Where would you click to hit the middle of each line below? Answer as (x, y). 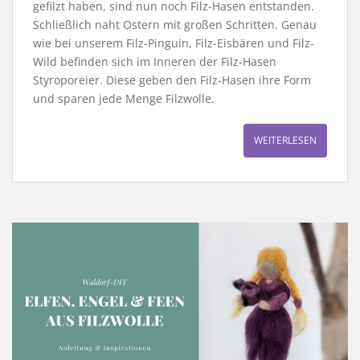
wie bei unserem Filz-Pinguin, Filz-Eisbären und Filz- (174, 43)
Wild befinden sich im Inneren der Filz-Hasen (155, 61)
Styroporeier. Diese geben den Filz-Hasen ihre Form (172, 80)
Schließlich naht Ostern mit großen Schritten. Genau (175, 24)
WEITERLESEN (285, 140)
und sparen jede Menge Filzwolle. (124, 98)
